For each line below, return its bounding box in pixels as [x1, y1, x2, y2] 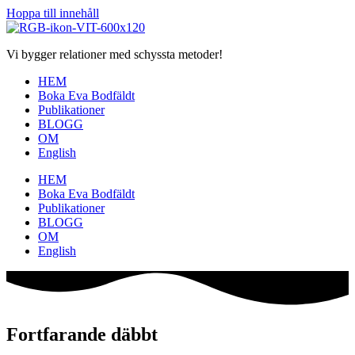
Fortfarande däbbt [6, 324, 158, 345]
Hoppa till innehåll [6, 6, 99, 20]
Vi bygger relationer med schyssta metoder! [6, 48, 223, 61]
